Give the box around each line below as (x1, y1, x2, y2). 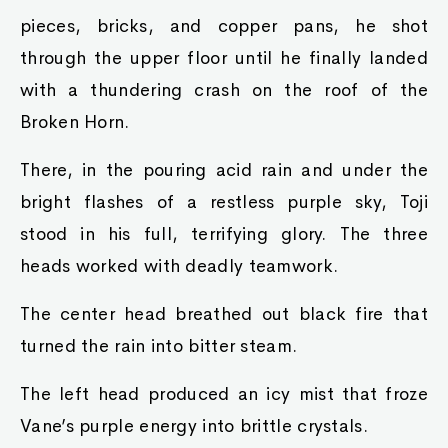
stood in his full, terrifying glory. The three (20, 223, 428, 245)
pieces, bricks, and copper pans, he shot (20, 15, 428, 37)
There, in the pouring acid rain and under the (20, 159, 428, 181)
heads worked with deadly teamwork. (20, 255, 339, 277)
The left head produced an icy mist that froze (20, 383, 428, 405)
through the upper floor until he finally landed (20, 47, 428, 69)
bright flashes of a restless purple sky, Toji (20, 191, 428, 213)
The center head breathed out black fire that (20, 303, 428, 325)
